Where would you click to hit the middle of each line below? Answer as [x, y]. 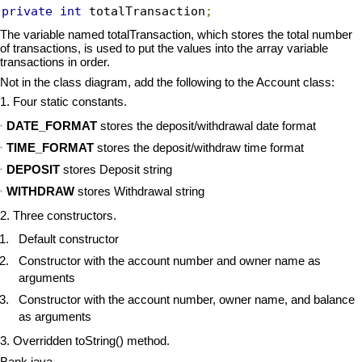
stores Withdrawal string [139, 191]
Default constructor [68, 239]
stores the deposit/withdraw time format [198, 147]
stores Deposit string [116, 169]
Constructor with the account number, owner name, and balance [186, 300]
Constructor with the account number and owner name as [169, 261]
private [27, 11]
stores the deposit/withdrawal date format [206, 125]
